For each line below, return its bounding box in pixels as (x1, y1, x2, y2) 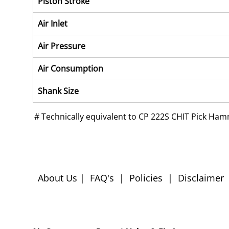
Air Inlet (38, 18, 67, 29)
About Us (38, 172, 80, 184)
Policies (129, 172, 163, 184)
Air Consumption (38, 63, 103, 74)
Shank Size (38, 85, 79, 97)
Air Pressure (38, 40, 85, 52)
